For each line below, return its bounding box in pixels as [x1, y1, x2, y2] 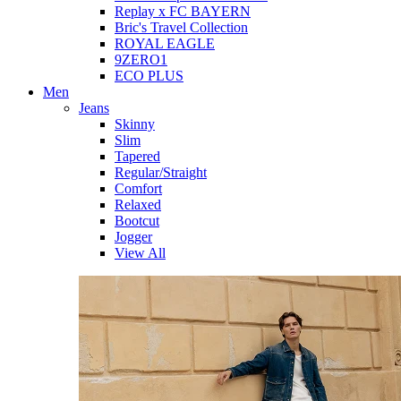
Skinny [115, 116, 155, 132]
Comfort [115, 181, 162, 196]
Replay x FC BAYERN [115, 4, 251, 19]
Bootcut [115, 213, 159, 228]
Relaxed [115, 197, 161, 212]
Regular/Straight [115, 165, 207, 180]
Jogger [115, 229, 152, 244]
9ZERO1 [115, 52, 167, 67]
